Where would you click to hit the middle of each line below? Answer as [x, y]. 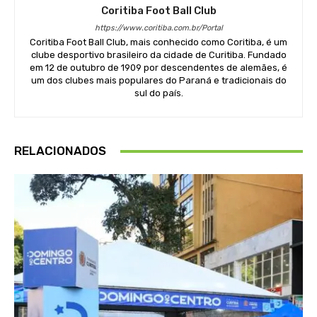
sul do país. [158, 93]
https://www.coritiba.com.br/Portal [158, 28]
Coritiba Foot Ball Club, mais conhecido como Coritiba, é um [158, 42]
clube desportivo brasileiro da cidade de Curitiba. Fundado [158, 55]
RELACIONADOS [60, 151]
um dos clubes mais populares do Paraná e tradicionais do [158, 81]
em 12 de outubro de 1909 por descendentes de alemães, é [158, 68]
